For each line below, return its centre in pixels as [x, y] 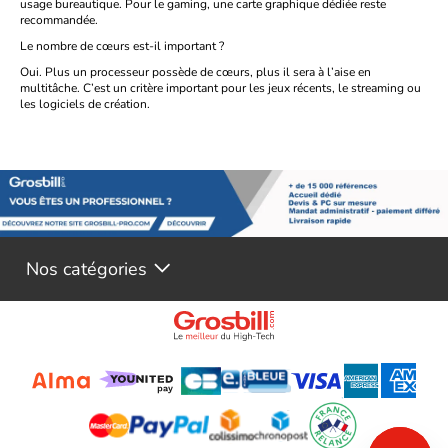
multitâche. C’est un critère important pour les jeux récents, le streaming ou [220, 88]
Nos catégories [87, 269]
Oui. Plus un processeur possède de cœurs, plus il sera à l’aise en [195, 72]
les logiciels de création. [85, 104]
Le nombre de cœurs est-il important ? [122, 46]
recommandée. [59, 20]
